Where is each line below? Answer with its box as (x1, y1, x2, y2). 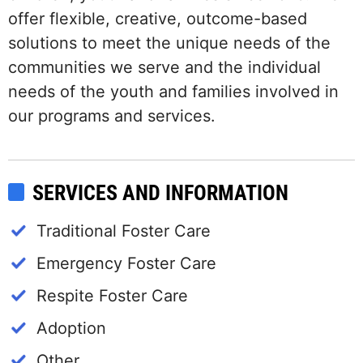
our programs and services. (8, 105, 216, 126)
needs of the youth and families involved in (8, 81, 339, 101)
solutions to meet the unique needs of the (8, 32, 331, 53)
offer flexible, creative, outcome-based (8, 8, 307, 28)
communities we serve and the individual (8, 57, 321, 77)
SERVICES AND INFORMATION (32, 180, 288, 205)
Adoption (36, 318, 106, 338)
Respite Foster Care (36, 285, 188, 305)
